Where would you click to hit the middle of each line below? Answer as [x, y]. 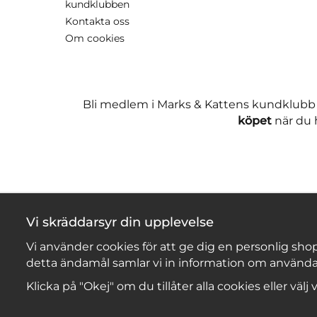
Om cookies [95, 38]
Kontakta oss [97, 21]
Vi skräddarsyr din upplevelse [120, 222]
